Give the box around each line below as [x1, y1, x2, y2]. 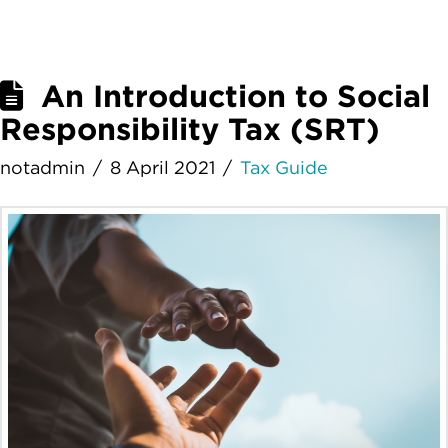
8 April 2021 [110, 157, 216, 179]
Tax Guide [240, 157, 329, 179]
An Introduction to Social [41, 78, 431, 115]
